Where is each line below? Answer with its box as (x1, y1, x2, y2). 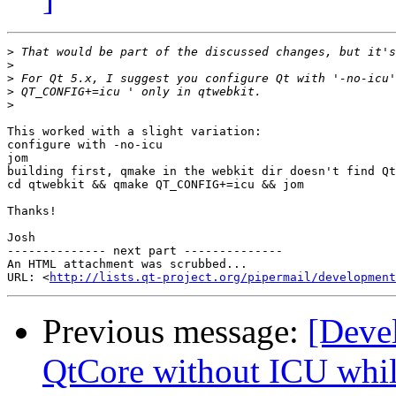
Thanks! (7, 204, 57, 218)
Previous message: (42, 312, 308, 351)
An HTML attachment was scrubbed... (7, 257, 247, 271)
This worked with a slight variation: (7, 125, 262, 139)
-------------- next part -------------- (7, 244, 283, 258)
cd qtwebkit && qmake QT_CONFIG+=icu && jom (7, 178, 304, 192)
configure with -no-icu (7, 138, 163, 152)
